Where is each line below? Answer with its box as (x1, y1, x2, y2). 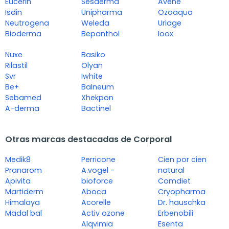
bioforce (81, 176, 113, 187)
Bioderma (5, 29, 41, 39)
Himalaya (5, 197, 40, 208)
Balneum (81, 82, 114, 93)
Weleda (81, 18, 110, 29)
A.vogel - (81, 165, 115, 176)
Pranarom (5, 165, 42, 176)
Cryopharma (157, 187, 205, 197)
